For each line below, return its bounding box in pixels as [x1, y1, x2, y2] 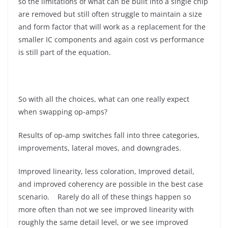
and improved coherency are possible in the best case [18, 179, 203, 189]
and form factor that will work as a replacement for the [18, 22, 206, 32]
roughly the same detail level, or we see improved [18, 217, 188, 227]
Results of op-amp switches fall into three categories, [18, 130, 199, 140]
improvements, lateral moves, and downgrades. [18, 143, 181, 153]
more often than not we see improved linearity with [18, 205, 194, 214]
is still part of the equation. [18, 47, 111, 57]
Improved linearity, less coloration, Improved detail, [18, 166, 196, 176]
